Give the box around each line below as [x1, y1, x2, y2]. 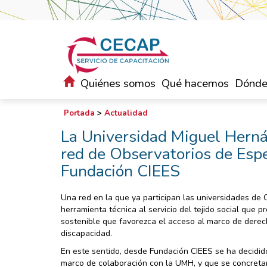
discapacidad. [61, 228, 112, 239]
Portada [64, 108, 95, 119]
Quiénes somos [80, 76, 156, 91]
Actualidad [104, 108, 148, 119]
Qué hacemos [162, 76, 229, 91]
